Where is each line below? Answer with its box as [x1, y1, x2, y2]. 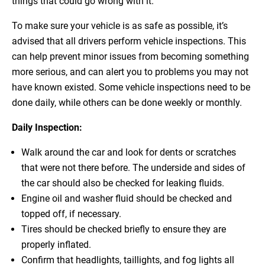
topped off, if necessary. [21, 208, 121, 220]
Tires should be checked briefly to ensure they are [21, 224, 226, 235]
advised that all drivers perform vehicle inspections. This [12, 35, 246, 47]
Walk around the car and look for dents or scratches [21, 147, 236, 159]
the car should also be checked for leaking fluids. [21, 177, 224, 189]
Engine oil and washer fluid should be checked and [21, 193, 232, 205]
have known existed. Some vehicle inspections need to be [12, 82, 250, 93]
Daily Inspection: [12, 122, 82, 134]
